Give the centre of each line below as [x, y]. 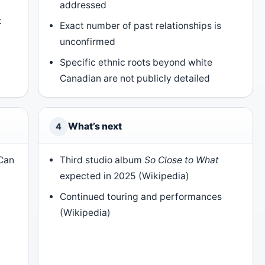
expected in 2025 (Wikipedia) [125, 176]
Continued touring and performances [141, 197]
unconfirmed [88, 42]
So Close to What [182, 160]
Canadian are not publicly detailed [135, 79]
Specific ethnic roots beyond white [136, 63]
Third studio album [102, 160]
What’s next [95, 127]
